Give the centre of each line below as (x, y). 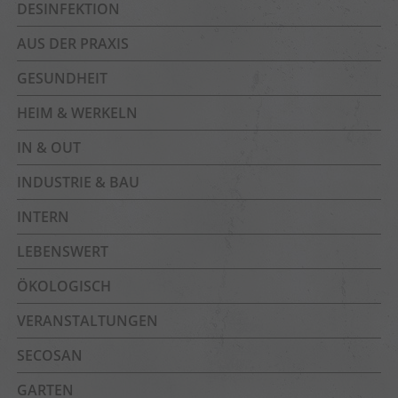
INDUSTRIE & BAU (78, 182)
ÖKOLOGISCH (64, 286)
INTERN (43, 217)
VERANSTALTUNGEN (88, 321)
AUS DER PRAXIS (73, 44)
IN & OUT (49, 147)
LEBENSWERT (63, 251)
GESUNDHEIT (62, 78)
